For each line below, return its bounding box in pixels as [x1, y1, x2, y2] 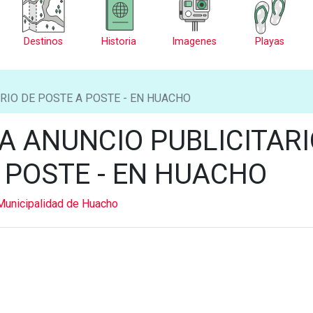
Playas [255, 36, 284, 48]
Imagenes [172, 36, 217, 48]
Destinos [24, 36, 63, 48]
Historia [101, 36, 136, 48]
